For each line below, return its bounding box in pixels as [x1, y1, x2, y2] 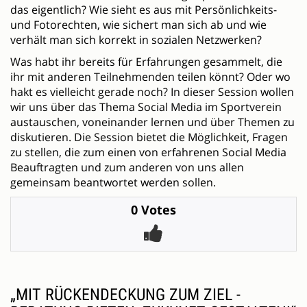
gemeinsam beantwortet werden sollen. [10, 175, 216, 191]
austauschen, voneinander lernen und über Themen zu [10, 114, 295, 130]
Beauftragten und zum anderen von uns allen [10, 160, 244, 175]
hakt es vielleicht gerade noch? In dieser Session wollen [10, 84, 294, 100]
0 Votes [131, 201, 176, 219]
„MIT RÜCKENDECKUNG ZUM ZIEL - [10, 285, 241, 305]
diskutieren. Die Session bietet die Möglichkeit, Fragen [10, 130, 288, 145]
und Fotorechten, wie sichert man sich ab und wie [10, 17, 267, 33]
